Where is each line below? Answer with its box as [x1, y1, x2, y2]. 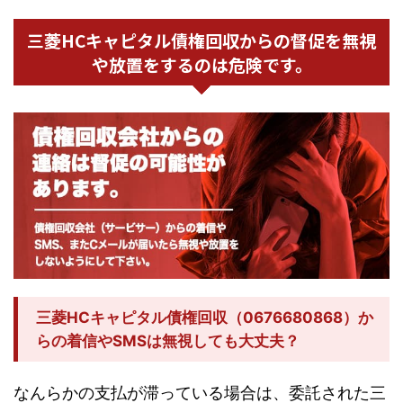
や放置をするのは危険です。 [91, 52, 312, 77]
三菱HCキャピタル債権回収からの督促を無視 [27, 28, 376, 53]
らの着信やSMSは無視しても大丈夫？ [36, 331, 300, 350]
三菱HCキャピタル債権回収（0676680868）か [36, 308, 373, 327]
